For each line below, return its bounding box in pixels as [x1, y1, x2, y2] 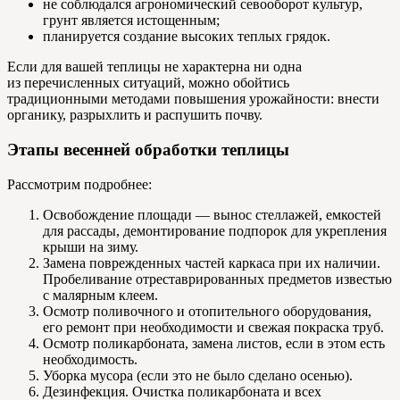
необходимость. [43, 351, 137, 367]
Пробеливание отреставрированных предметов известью [43, 271, 392, 287]
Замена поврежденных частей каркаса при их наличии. [43, 254, 380, 271]
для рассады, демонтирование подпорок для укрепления [43, 222, 387, 238]
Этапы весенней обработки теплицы [7, 140, 289, 160]
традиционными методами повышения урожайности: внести [7, 91, 379, 107]
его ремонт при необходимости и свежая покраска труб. [43, 319, 384, 335]
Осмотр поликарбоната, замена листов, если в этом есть [43, 335, 385, 351]
